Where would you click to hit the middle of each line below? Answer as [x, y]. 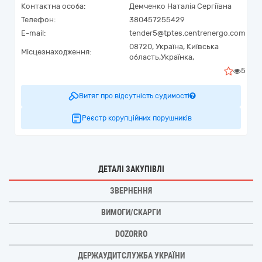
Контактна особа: [53, 6]
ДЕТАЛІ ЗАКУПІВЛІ [131, 169]
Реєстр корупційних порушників [137, 118]
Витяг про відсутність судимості [134, 96]
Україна [169, 46]
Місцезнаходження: [56, 52]
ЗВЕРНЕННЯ [131, 191]
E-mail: [33, 33]
